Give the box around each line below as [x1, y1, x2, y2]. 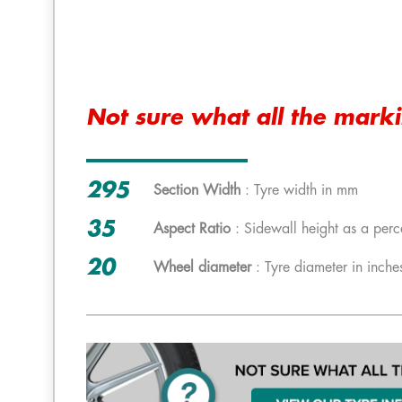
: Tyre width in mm [240, 183, 358, 197]
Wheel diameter [153, 260, 251, 275]
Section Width [153, 183, 240, 197]
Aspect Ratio [153, 222, 231, 236]
